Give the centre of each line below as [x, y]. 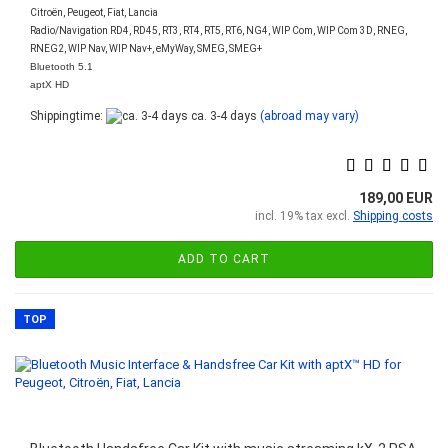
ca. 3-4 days [222, 116]
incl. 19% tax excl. [304, 216]
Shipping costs [393, 216]
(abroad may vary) [309, 116]
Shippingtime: [68, 116]
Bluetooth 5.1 [61, 66]
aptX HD [49, 84]
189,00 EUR [396, 198]
